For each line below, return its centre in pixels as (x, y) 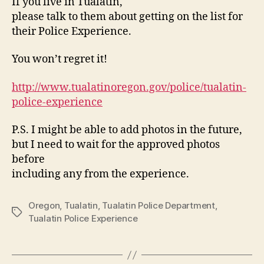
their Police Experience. (72, 31)
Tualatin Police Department (159, 206)
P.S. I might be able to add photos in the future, (127, 130)
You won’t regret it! (60, 60)
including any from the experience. (100, 174)
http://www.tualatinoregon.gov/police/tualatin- (129, 87)
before (28, 160)
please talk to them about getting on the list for (127, 16)
